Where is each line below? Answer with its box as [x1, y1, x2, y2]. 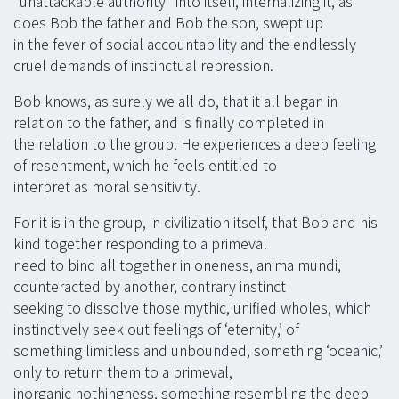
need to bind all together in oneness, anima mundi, [13, 254, 341, 276]
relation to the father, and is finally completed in [13, 111, 324, 134]
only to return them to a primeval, [13, 361, 232, 383]
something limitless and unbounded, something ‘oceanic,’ [13, 339, 383, 362]
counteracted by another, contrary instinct [13, 275, 286, 297]
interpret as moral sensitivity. [13, 175, 200, 198]
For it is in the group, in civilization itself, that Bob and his [13, 211, 378, 233]
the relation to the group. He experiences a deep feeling [13, 133, 376, 155]
